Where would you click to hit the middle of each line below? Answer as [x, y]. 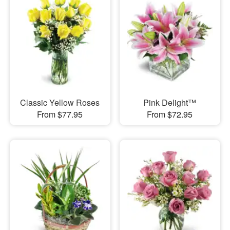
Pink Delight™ [170, 103]
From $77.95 [60, 114]
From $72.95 [170, 114]
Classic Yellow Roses [60, 103]
